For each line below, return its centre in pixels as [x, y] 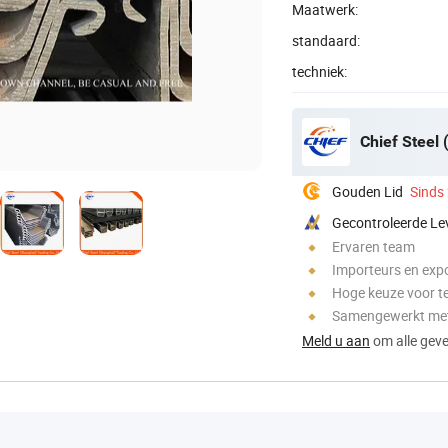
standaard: [326, 40]
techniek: [319, 71]
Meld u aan [336, 340]
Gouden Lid [367, 191]
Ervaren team [373, 246]
